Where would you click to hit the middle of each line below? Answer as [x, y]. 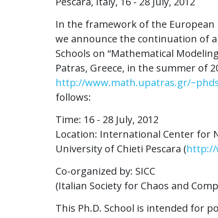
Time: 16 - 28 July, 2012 [107, 119]
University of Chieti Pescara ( [121, 149]
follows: [73, 97]
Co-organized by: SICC [105, 171]
